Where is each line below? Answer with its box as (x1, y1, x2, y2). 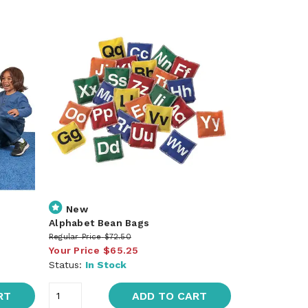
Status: (48, 258, 85, 270)
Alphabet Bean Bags (48, 217, 150, 228)
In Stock (85, 258, 126, 270)
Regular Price (48, 232, 102, 241)
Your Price (48, 244, 100, 256)
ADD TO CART (132, 289, 208, 302)
